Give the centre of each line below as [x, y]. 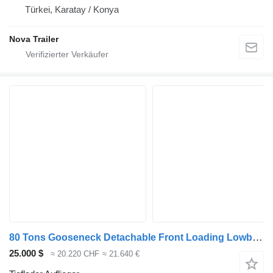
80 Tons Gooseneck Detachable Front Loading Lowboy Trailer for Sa [257, 237]
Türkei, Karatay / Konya [72, 9]
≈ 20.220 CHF [75, 253]
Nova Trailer [34, 39]
